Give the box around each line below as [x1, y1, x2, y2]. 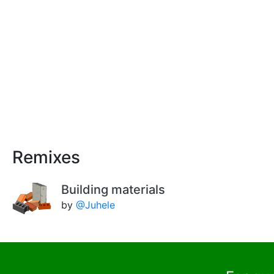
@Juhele [76, 198, 115, 211]
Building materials [61, 182, 165, 197]
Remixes [12, 146, 80, 168]
